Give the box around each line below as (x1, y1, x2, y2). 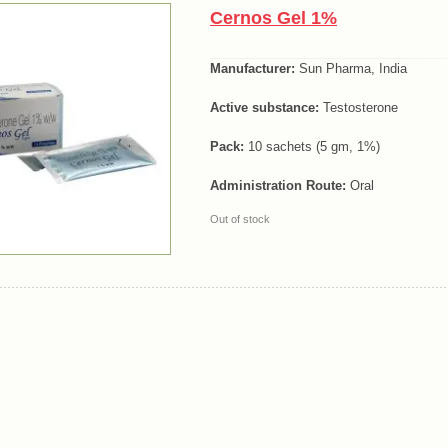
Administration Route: (210, 177, 346, 193)
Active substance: (210, 99, 319, 115)
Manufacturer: (210, 61, 295, 77)
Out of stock (210, 213, 270, 226)
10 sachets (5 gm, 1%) (244, 138, 380, 154)
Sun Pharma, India (295, 61, 407, 77)
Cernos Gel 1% (210, 8, 337, 29)
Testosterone (319, 99, 398, 115)
